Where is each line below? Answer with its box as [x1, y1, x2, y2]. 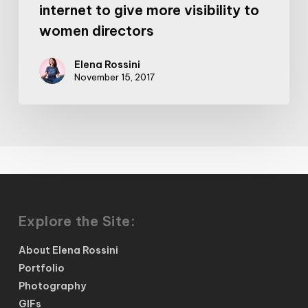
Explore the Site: [18, 212, 135, 230]
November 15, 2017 [74, 71, 155, 82]
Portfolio [18, 262, 65, 275]
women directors [38, 21, 154, 39]
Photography [18, 280, 86, 293]
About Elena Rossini [18, 244, 118, 257]
